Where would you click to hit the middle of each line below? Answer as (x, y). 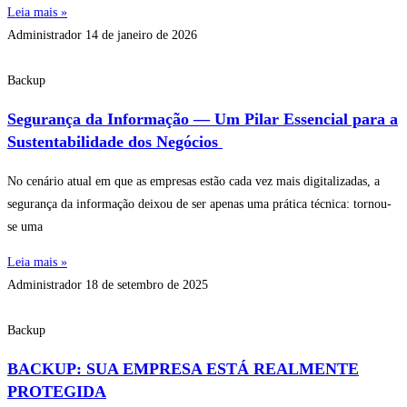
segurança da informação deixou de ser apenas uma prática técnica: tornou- (199, 203)
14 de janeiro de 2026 (141, 35)
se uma (25, 226)
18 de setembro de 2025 (147, 284)
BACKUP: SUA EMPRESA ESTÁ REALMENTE (183, 368)
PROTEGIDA (57, 391)
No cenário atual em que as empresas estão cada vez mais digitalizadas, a (194, 181)
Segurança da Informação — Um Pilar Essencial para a (203, 119)
